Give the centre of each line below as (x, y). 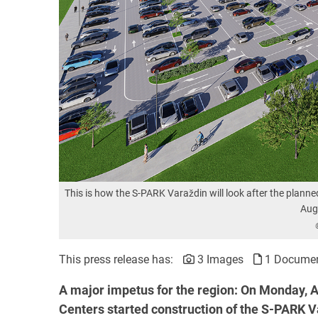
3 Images (219, 259)
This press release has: (116, 259)
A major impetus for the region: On (159, 290)
